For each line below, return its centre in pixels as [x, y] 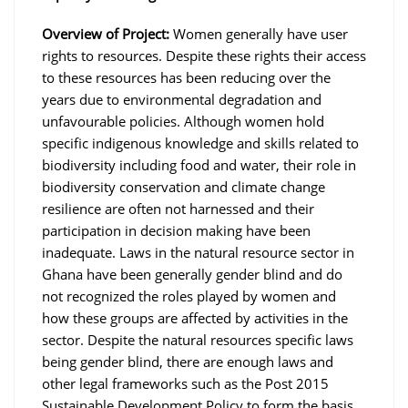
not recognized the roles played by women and [189, 296]
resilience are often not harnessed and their [178, 208]
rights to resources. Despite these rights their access [204, 55]
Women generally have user [260, 33]
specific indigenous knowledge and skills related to [200, 143]
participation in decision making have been [176, 230]
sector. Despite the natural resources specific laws [198, 339]
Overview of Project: [107, 33]
